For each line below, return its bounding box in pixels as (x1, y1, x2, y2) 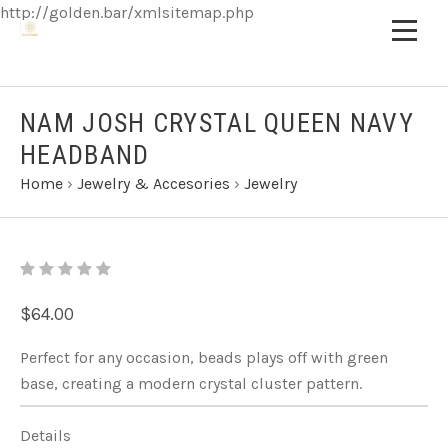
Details (20, 426, 71, 445)
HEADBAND (20, 140, 150, 170)
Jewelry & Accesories (77, 174, 230, 193)
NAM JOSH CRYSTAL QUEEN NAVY (20, 108, 415, 138)
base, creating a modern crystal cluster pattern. (20, 374, 362, 393)
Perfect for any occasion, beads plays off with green (20, 348, 388, 367)
